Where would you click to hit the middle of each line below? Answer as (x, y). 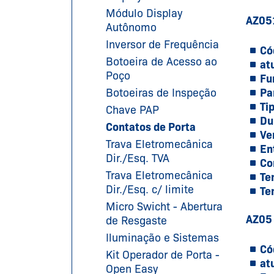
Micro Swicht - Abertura (164, 206)
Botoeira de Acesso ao (161, 61)
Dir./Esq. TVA (138, 158)
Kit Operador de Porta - (163, 255)
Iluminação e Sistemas (162, 238)
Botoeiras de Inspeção (161, 93)
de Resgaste (136, 220)
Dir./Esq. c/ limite (150, 189)
